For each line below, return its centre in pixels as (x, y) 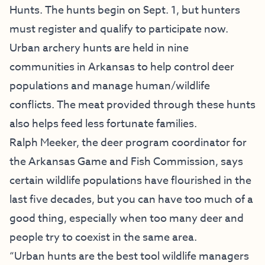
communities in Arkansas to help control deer (122, 67)
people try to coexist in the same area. (103, 237)
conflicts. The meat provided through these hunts (132, 105)
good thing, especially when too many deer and (127, 218)
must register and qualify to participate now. (119, 29)
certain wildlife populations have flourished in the (130, 180)
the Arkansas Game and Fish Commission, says (126, 161)
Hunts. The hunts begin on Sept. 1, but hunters (125, 10)
